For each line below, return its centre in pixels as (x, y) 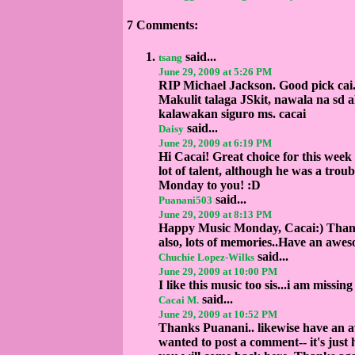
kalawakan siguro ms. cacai (232, 113)
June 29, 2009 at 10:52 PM (218, 314)
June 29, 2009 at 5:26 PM (215, 71)
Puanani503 (185, 200)
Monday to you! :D (210, 185)
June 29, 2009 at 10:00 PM (218, 271)
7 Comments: (162, 25)
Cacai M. (179, 300)
